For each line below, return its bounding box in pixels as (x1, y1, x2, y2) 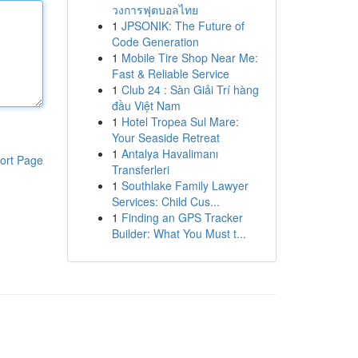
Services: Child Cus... (111, 193, 220, 209)
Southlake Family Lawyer (121, 177, 249, 193)
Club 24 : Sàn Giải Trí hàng (121, 82, 259, 97)
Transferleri (111, 161, 169, 177)
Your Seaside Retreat (111, 129, 220, 145)
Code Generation (111, 34, 199, 50)
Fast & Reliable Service (111, 66, 229, 82)
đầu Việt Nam (111, 97, 181, 113)
